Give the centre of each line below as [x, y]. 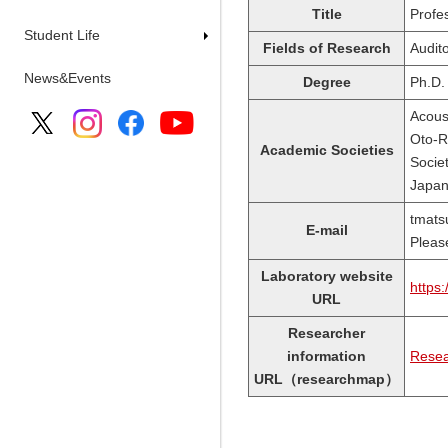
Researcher [326, 333]
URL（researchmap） [326, 379]
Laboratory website [326, 276]
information [326, 356]
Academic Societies [326, 150]
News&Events [67, 78]
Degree [326, 82]
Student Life [62, 35]
